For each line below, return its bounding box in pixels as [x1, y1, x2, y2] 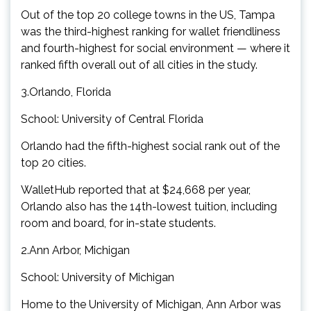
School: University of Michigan [21, 270, 174, 284]
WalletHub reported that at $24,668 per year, [21, 183, 251, 196]
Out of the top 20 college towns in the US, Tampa [21, 8, 275, 22]
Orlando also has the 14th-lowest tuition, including [21, 199, 277, 213]
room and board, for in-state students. [21, 216, 216, 230]
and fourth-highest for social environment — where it [21, 41, 290, 55]
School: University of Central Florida [21, 112, 203, 126]
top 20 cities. [21, 155, 86, 169]
